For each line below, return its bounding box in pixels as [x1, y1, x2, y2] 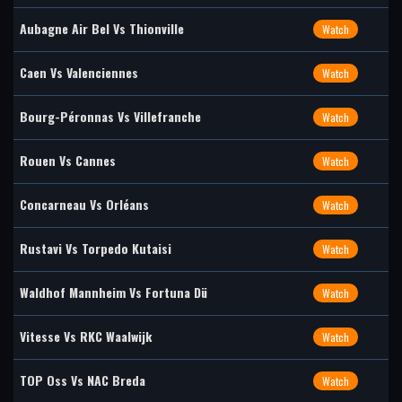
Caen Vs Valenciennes [20, 63, 138, 82]
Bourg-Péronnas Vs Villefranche [20, 107, 201, 126]
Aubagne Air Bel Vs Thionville [20, 19, 184, 38]
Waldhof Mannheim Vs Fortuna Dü [20, 283, 207, 301]
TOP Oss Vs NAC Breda [20, 371, 145, 389]
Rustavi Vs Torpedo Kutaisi [20, 239, 171, 258]
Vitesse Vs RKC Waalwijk [20, 327, 152, 345]
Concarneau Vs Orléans [20, 195, 149, 214]
